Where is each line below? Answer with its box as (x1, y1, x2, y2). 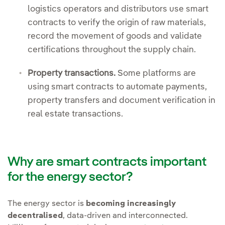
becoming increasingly (86, 199, 176, 208)
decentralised (8, 211, 63, 220)
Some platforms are (116, 69, 196, 78)
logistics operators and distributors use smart (28, 5, 208, 14)
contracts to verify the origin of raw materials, (28, 19, 206, 28)
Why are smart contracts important (8, 155, 206, 169)
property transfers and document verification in (28, 96, 215, 105)
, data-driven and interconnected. (63, 211, 188, 220)
